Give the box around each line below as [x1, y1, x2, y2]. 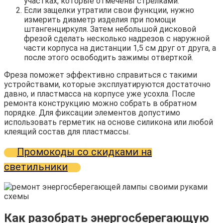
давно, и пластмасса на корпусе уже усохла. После [4, 89, 195, 99]
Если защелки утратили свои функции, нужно [24, 5, 194, 15]
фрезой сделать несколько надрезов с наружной [24, 34, 210, 44]
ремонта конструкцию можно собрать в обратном [4, 99, 197, 109]
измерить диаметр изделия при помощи [24, 15, 176, 25]
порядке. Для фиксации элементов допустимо [4, 108, 180, 118]
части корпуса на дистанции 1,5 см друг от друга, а [24, 43, 216, 53]
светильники [4, 161, 68, 173]
